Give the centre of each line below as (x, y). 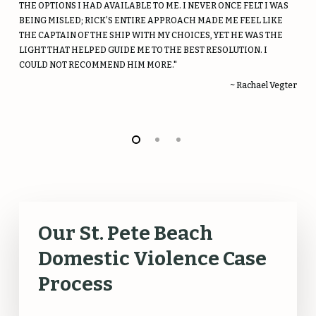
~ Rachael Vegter (264, 86)
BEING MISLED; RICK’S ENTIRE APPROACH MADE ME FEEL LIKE (151, 21)
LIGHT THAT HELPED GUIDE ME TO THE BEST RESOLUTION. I (143, 50)
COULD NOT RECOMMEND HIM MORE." (98, 65)
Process (75, 284)
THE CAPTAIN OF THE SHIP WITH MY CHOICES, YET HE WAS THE (151, 36)
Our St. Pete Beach (125, 233)
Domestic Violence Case (152, 259)
